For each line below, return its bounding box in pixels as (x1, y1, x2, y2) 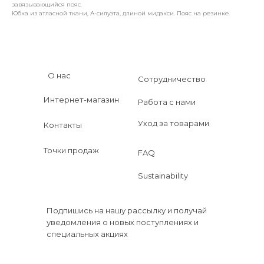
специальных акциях (47, 229, 128, 239)
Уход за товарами (138, 118, 209, 128)
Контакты (44, 120, 82, 130)
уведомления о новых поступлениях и (47, 217, 199, 227)
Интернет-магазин (44, 95, 119, 104)
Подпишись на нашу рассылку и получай (47, 206, 207, 215)
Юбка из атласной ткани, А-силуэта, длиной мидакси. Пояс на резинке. (12, 9, 230, 17)
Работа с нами (138, 97, 196, 107)
